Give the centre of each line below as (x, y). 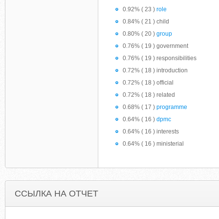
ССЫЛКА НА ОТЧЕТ (56, 194)
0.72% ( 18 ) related (149, 95)
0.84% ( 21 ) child (146, 22)
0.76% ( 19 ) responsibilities (160, 58)
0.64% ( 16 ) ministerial (153, 144)
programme (172, 107)
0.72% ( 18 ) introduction (155, 70)
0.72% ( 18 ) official (148, 83)
